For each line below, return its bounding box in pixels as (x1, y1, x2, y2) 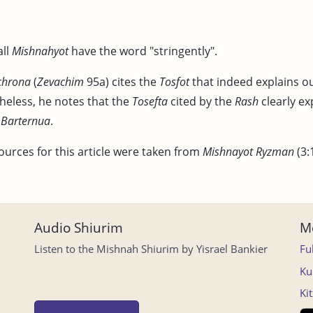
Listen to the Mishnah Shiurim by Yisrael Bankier (34, 242, 268, 256)
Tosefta (132, 93, 168, 109)
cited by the (168, 93, 235, 109)
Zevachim (37, 73, 84, 89)
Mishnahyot (12, 43, 68, 59)
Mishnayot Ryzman (203, 143, 294, 159)
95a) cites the (84, 73, 159, 89)
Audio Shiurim (34, 218, 124, 237)
